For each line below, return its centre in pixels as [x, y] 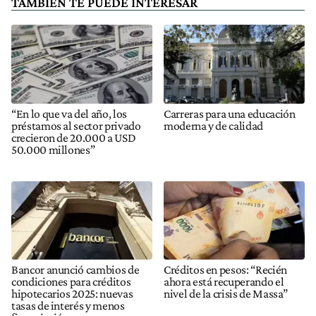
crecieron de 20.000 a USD [74, 137]
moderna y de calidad [213, 125]
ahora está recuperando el [224, 281]
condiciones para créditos [71, 281]
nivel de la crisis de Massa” [226, 293]
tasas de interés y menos [68, 305]
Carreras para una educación [230, 113]
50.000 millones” [53, 149]
